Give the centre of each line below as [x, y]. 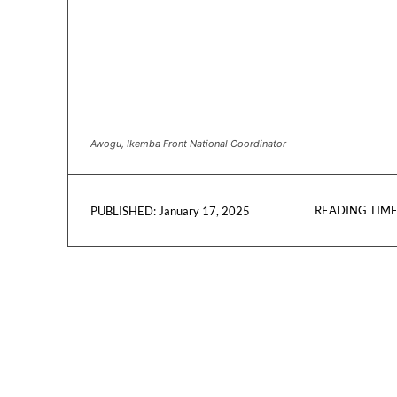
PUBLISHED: [123, 210]
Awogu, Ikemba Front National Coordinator [188, 144]
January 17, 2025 [204, 210]
